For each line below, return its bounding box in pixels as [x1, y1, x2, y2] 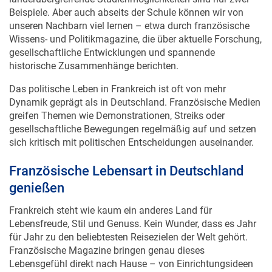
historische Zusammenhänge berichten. [9, 47, 178, 59]
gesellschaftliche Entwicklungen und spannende [9, 34, 215, 46]
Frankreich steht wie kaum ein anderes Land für [9, 192, 212, 204]
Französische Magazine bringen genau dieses [9, 232, 205, 244]
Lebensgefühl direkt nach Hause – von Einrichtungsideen [9, 245, 253, 257]
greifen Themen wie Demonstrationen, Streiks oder [9, 97, 225, 109]
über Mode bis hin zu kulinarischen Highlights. [9, 259, 206, 271]
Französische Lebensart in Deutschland [9, 151, 243, 166]
